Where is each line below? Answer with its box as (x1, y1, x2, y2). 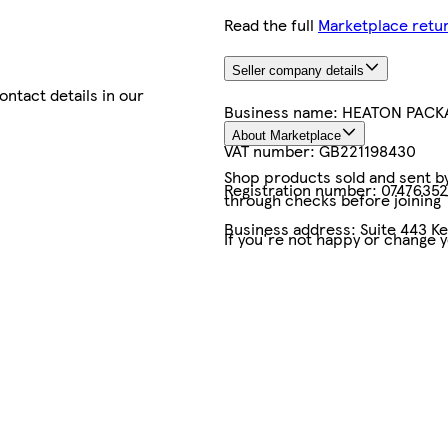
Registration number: (224, 178, 381, 202)
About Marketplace (232, 127, 341, 143)
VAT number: (224, 139, 319, 163)
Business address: (224, 217, 360, 241)
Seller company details (232, 63, 364, 79)
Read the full (224, 12, 314, 36)
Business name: (224, 100, 342, 124)
